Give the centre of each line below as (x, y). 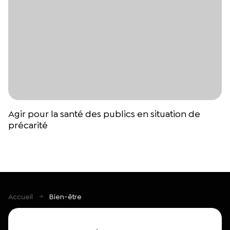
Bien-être (65, 197)
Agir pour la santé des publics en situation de (104, 114)
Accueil (21, 197)
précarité (28, 126)
